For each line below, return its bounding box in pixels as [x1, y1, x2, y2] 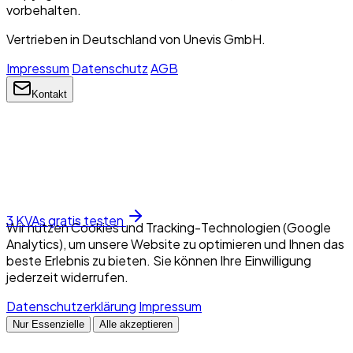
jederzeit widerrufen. [6, 269, 128, 286]
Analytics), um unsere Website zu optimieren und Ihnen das [6, 236, 344, 253]
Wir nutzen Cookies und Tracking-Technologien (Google [6, 219, 331, 236]
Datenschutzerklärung [6, 298, 136, 315]
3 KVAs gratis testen [6, 212, 126, 229]
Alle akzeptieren [120, 318, 173, 331]
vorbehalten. [6, 2, 81, 19]
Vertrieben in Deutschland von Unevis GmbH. [6, 31, 266, 48]
